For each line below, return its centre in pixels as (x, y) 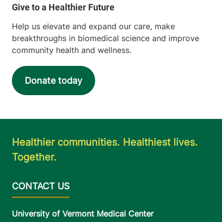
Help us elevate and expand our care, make (93, 27)
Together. (34, 157)
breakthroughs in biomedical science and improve (106, 38)
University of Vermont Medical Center (83, 214)
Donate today (54, 81)
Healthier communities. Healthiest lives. (105, 142)
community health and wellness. (72, 50)
